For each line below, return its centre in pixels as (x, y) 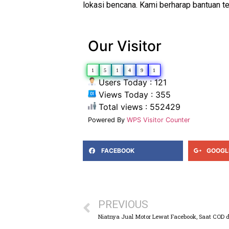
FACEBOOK (118, 150)
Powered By (107, 120)
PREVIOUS (123, 204)
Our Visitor (125, 46)
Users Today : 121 (131, 82)
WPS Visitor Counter (158, 120)
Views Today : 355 (133, 94)
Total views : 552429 (138, 107)
